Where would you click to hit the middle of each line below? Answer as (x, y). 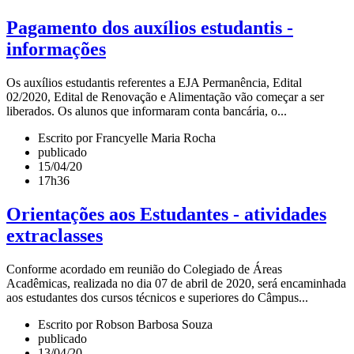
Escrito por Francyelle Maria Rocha (127, 137)
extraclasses (55, 235)
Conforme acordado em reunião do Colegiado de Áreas (144, 269)
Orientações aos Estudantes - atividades (166, 214)
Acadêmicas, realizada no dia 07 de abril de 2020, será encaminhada (176, 283)
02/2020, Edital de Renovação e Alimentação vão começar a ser (165, 96)
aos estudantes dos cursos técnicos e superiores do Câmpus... (157, 297)
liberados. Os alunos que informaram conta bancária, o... (147, 111)
